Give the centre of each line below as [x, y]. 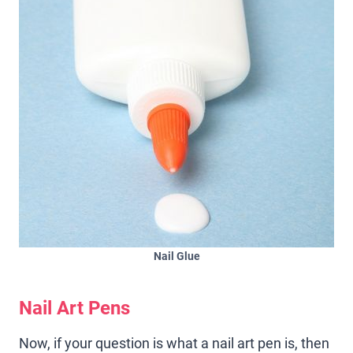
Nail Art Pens [74, 308]
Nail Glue [176, 256]
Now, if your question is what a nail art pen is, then [174, 343]
